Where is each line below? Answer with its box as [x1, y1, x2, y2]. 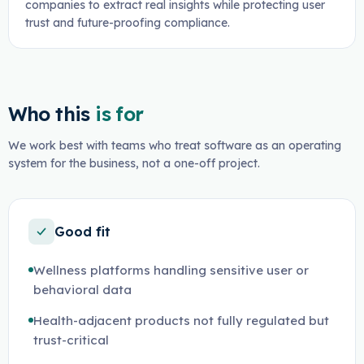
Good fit [54, 223, 110, 240]
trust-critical [32, 332, 109, 348]
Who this [7, 102, 90, 126]
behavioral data [32, 282, 132, 297]
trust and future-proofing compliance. [24, 15, 230, 30]
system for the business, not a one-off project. [7, 156, 260, 171]
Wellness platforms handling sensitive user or [32, 262, 309, 278]
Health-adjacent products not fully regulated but [32, 313, 329, 328]
